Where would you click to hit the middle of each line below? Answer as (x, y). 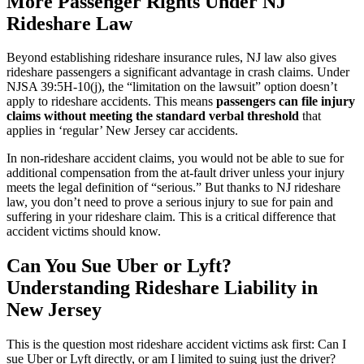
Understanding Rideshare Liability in (162, 288)
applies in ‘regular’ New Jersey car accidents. (122, 131)
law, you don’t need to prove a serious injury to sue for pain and (170, 202)
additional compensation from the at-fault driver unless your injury (175, 173)
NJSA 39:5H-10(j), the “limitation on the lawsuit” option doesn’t (172, 87)
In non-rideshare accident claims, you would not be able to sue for (175, 158)
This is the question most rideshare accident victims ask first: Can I (176, 344)
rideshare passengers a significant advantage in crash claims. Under (178, 72)
